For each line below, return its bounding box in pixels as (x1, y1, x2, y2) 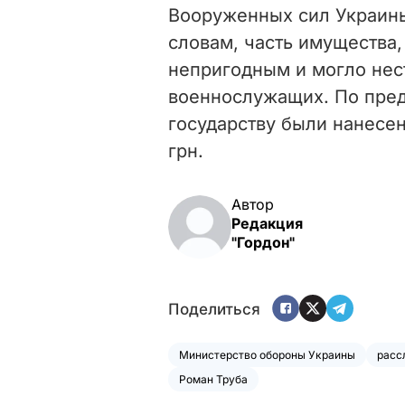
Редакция (231, 213, 303, 232)
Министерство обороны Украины (179, 347, 355, 362)
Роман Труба (179, 372, 248, 386)
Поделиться (168, 300, 260, 319)
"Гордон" (231, 232, 295, 251)
